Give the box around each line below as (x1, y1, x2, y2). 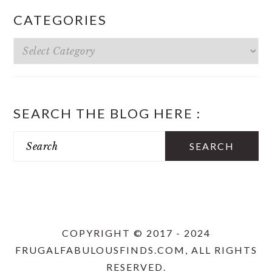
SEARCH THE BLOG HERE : (13, 104, 202, 121)
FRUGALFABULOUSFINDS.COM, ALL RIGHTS (15, 243, 257, 256)
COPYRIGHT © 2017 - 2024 (61, 226, 211, 239)
